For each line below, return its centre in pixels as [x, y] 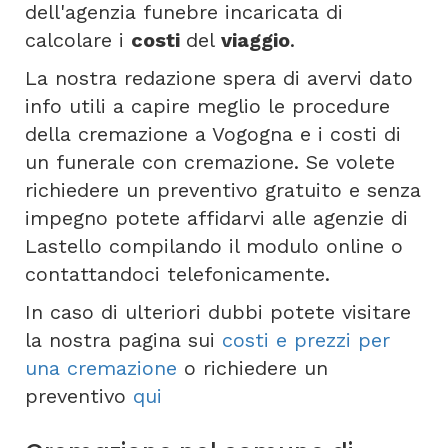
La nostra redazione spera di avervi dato [219, 78]
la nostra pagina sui [123, 340]
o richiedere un [252, 368]
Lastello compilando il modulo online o [214, 246]
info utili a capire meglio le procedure [207, 106]
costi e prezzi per [306, 340]
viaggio [255, 40]
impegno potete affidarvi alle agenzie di [216, 218]
